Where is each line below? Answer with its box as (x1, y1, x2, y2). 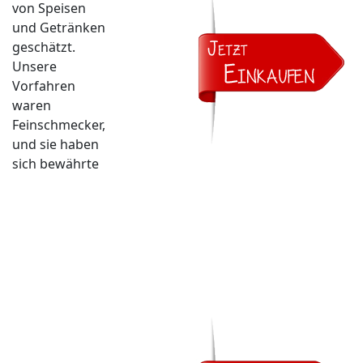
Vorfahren (12, 77, 75, 96)
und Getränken (12, 19, 105, 37)
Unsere (12, 58, 57, 76)
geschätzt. (12, 38, 75, 57)
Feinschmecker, (12, 116, 105, 135)
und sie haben (12, 135, 99, 154)
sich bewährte (12, 155, 99, 173)
